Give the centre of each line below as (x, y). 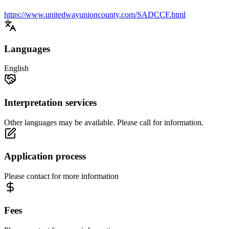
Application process (45, 156)
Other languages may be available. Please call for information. (104, 122)
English (16, 68)
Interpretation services (50, 103)
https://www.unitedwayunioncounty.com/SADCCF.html (95, 14)
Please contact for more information (61, 176)
